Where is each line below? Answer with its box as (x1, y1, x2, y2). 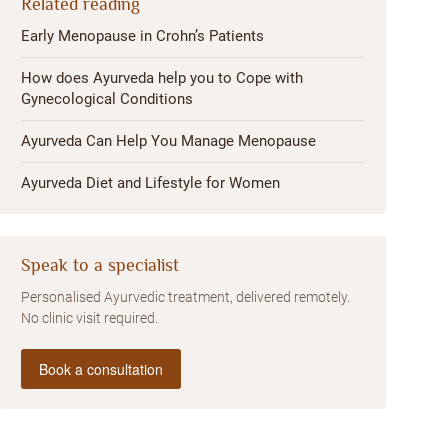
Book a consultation (39, 359, 164, 379)
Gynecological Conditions (21, 90, 194, 108)
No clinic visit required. (21, 310, 159, 326)
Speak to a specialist (21, 255, 180, 275)
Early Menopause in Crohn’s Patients (21, 27, 265, 45)
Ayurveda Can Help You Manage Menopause (21, 132, 317, 150)
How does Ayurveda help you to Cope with (21, 69, 304, 87)
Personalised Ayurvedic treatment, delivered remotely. (21, 289, 351, 305)
